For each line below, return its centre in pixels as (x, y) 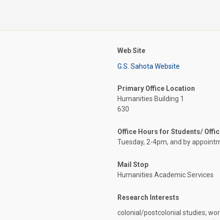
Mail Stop (133, 164)
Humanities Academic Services (165, 175)
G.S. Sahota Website (149, 66)
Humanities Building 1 (151, 98)
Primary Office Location (156, 88)
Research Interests (148, 197)
